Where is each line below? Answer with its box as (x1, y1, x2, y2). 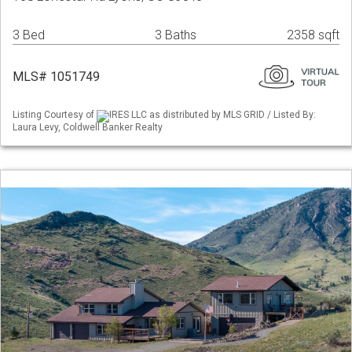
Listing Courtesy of (13, 109, 97, 121)
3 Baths (155, 27, 196, 43)
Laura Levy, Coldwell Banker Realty (13, 121, 163, 133)
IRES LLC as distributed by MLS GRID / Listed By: (109, 109, 316, 121)
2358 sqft (287, 27, 339, 43)
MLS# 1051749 (13, 69, 100, 85)
